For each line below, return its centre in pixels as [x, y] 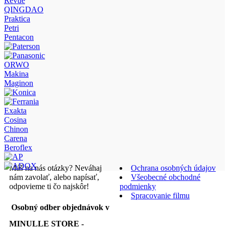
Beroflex [18, 148]
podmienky [138, 187]
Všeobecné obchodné [166, 177]
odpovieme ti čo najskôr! [49, 187]
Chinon [16, 129]
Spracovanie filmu [160, 196]
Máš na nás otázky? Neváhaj [55, 168]
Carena [16, 139]
